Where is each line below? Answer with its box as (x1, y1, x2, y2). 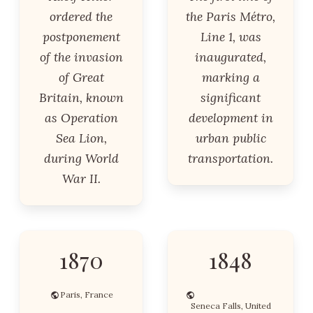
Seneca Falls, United (190, 300, 271, 311)
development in (188, 110, 273, 126)
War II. (61, 170, 101, 187)
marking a (201, 69, 260, 85)
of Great (58, 69, 104, 85)
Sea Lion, (55, 130, 107, 146)
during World (43, 150, 119, 166)
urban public (195, 130, 266, 146)
